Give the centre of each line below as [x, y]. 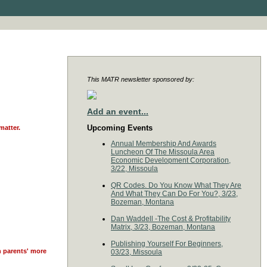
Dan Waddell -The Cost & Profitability [171, 219]
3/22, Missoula [134, 169]
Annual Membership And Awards [164, 144]
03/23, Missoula [136, 252]
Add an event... [118, 111]
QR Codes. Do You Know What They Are [176, 185]
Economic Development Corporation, [171, 160]
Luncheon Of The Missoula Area [163, 152]
